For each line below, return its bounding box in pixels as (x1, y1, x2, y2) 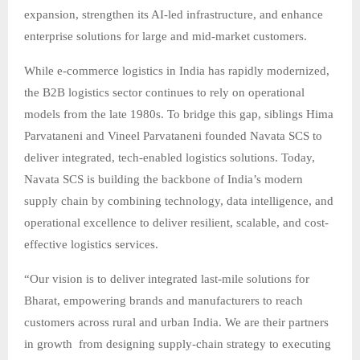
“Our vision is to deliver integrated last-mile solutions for (24, 272, 309, 286)
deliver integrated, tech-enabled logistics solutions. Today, (24, 151, 315, 165)
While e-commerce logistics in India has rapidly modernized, (24, 64, 329, 78)
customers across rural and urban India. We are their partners (24, 316, 329, 329)
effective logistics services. (24, 238, 158, 252)
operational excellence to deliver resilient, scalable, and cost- (24, 216, 329, 230)
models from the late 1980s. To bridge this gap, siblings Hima (24, 108, 333, 121)
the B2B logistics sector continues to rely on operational (24, 86, 305, 100)
